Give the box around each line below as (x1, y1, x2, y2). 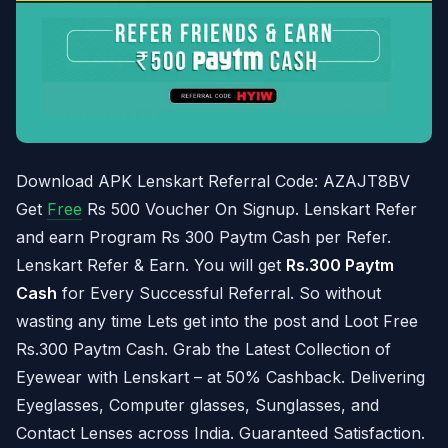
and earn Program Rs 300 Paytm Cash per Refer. (16, 226, 391, 247)
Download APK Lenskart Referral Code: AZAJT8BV (16, 170, 410, 191)
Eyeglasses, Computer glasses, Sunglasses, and (16, 394, 379, 415)
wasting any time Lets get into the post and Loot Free (16, 310, 418, 331)
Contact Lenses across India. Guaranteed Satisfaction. (16, 422, 425, 443)
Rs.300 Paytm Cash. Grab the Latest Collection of (16, 338, 391, 359)
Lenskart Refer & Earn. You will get (16, 254, 286, 275)
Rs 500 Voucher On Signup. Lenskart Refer (82, 198, 417, 219)
